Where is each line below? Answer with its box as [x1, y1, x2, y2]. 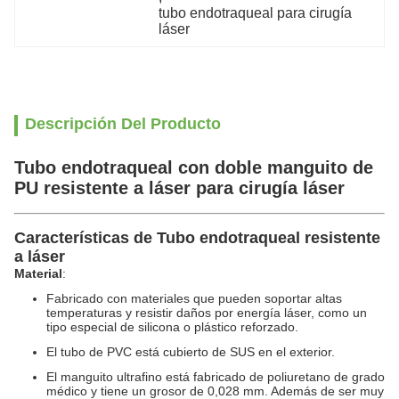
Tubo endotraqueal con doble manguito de [14, 158, 373, 177]
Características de [14, 229, 157, 247]
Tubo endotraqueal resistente [157, 229, 380, 247]
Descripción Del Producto [25, 115, 221, 133]
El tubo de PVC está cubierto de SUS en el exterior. [46, 345, 335, 359]
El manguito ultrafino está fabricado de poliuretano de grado [46, 370, 385, 384]
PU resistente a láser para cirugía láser [14, 178, 345, 198]
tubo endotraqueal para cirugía [159, 5, 353, 20]
